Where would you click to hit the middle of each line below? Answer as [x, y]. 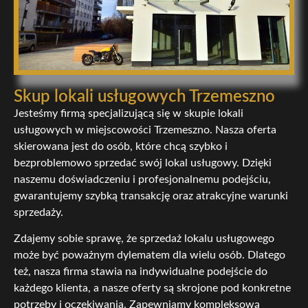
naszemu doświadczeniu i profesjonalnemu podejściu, [142, 180]
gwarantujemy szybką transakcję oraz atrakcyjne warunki [151, 196]
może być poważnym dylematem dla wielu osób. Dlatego [150, 255]
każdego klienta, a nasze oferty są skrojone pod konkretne [152, 288]
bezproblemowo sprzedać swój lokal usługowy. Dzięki [143, 163]
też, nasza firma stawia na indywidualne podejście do [141, 272]
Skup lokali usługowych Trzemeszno [144, 97]
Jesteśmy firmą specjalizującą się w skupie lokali [129, 114]
